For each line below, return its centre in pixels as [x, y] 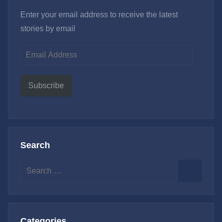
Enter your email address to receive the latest [99, 14]
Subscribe [46, 86]
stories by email [48, 28]
